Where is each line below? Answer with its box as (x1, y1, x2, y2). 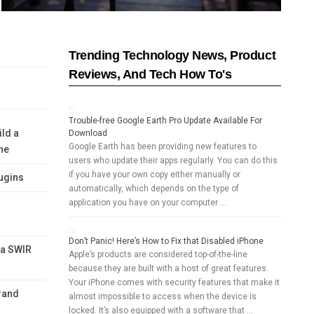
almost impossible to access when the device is (69, 292, 257, 302)
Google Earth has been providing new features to (69, 142, 257, 152)
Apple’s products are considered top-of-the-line (69, 250, 248, 260)
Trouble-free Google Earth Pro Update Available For (69, 116, 263, 126)
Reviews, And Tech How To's (69, 67, 232, 82)
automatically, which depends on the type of (69, 184, 240, 194)
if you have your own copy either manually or (69, 170, 241, 180)
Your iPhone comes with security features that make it (69, 278, 280, 288)
